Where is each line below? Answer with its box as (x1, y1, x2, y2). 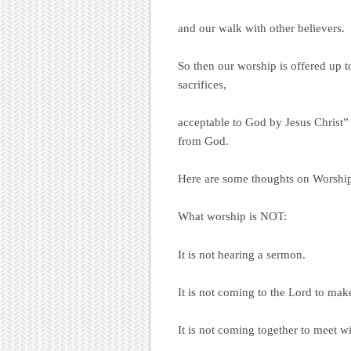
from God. (178, 135, 229, 148)
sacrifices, (178, 78, 226, 91)
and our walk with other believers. (178, 21, 345, 34)
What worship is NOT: (178, 210, 287, 223)
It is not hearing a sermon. (178, 248, 306, 261)
